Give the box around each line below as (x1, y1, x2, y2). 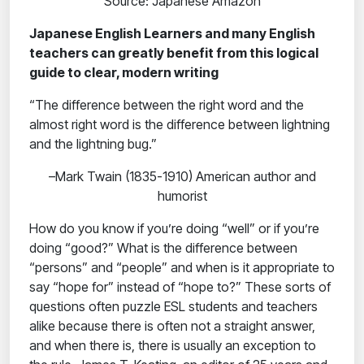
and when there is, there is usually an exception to (29, 337, 316, 354)
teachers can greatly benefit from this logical (29, 45, 318, 62)
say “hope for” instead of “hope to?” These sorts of (29, 279, 331, 296)
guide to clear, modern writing (29, 64, 219, 81)
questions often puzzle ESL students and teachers (29, 298, 318, 315)
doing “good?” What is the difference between (29, 240, 297, 257)
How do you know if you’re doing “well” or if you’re (29, 220, 319, 237)
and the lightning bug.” (29, 136, 157, 153)
